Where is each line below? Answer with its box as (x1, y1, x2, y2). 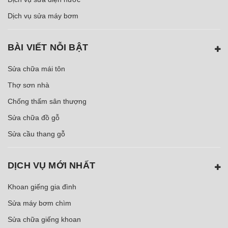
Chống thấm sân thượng (8, 97, 87, 105)
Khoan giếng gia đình (8, 182, 76, 191)
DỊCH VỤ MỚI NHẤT (8, 160, 95, 170)
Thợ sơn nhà (8, 80, 49, 89)
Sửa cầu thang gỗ (8, 129, 65, 138)
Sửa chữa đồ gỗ (8, 113, 60, 122)
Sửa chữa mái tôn (8, 64, 65, 73)
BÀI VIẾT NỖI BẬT (8, 42, 88, 52)
